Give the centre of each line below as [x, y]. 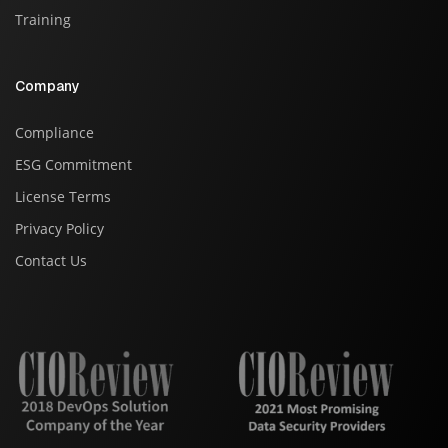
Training [43, 19]
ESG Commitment [73, 164]
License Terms [63, 196]
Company [47, 85]
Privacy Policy [59, 228]
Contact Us [51, 260]
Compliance [54, 132]
